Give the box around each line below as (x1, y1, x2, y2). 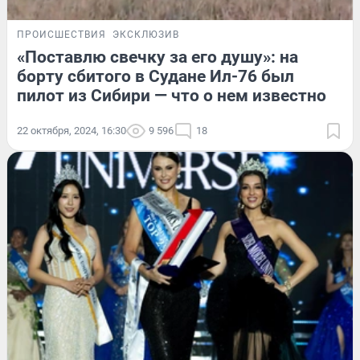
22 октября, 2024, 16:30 (17, 124, 126, 137)
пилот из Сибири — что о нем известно (17, 85, 326, 105)
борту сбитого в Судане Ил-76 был (17, 66, 294, 86)
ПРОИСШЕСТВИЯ (17, 28, 106, 40)
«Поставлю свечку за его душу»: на (17, 47, 298, 67)
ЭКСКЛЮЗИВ (112, 28, 179, 40)
